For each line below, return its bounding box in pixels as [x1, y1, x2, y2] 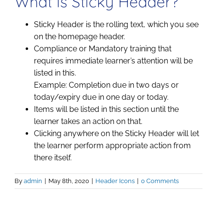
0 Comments [141, 177, 179, 185]
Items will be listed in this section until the [34, 105, 179, 114]
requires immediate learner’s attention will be [34, 56, 193, 66]
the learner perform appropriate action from [34, 141, 191, 151]
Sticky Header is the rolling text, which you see [34, 20, 199, 30]
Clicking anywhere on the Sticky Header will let [34, 129, 199, 139]
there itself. [34, 153, 72, 163]
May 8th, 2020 [48, 177, 89, 185]
